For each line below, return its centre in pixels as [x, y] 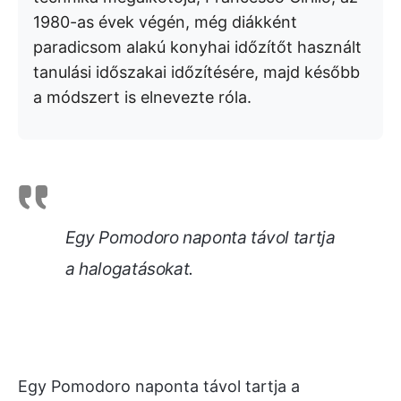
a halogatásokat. [129, 269]
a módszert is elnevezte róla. [142, 97]
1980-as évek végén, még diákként [165, 22]
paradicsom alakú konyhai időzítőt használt [197, 47]
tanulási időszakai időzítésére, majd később [196, 72]
